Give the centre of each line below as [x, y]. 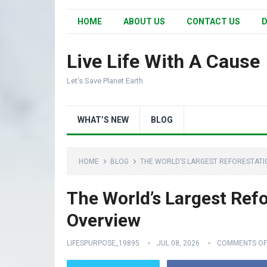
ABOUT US [144, 21]
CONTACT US [213, 21]
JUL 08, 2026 [178, 243]
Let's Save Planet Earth [105, 81]
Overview [104, 220]
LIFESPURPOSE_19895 [103, 243]
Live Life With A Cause [163, 61]
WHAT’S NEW [103, 120]
